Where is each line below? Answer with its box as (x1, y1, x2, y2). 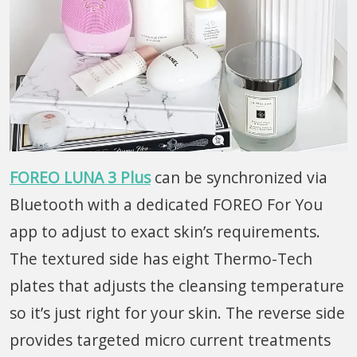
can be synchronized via (151, 166, 328, 188)
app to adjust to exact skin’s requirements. (10, 220, 320, 242)
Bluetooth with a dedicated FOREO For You (10, 193, 323, 215)
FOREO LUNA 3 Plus (10, 166, 151, 188)
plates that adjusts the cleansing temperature (10, 274, 344, 296)
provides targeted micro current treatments (10, 328, 331, 351)
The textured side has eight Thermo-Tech (10, 247, 312, 269)
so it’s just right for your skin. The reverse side (10, 301, 345, 324)
